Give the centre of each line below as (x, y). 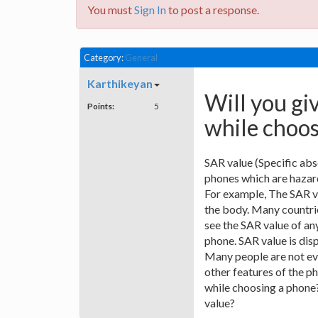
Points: (101, 106)
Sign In (150, 10)
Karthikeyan (120, 84)
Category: (104, 57)
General (141, 57)
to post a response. (213, 10)
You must (111, 10)
